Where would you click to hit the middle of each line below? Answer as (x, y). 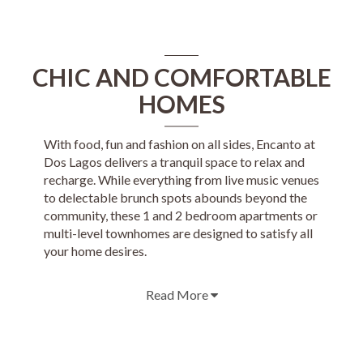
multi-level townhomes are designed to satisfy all (178, 233)
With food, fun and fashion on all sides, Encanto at (179, 144)
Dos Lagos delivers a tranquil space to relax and (174, 162)
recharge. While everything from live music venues (181, 179)
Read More (178, 295)
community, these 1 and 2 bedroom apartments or (180, 215)
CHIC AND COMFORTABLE (181, 77)
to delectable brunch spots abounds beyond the (175, 197)
